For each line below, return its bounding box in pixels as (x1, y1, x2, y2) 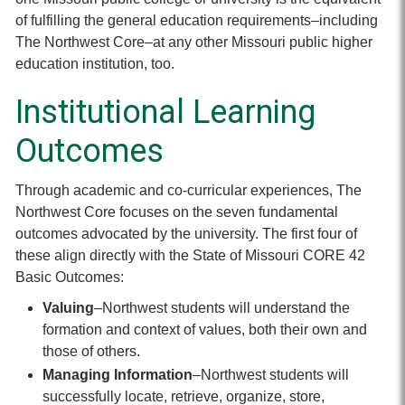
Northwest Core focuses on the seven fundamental (15, 204, 338, 220)
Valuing (42, 300, 94, 316)
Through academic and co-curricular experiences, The (15, 183, 362, 198)
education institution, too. (15, 56, 174, 71)
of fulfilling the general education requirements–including (15, 13, 378, 28)
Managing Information (42, 367, 193, 382)
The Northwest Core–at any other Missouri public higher (15, 34, 372, 50)
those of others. (42, 344, 140, 359)
